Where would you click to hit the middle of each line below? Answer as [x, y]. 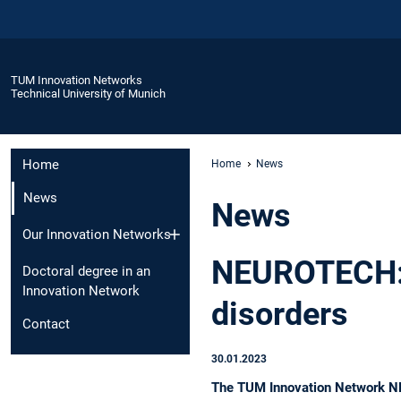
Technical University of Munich [88, 93]
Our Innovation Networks [97, 234]
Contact [46, 324]
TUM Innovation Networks [77, 80]
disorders [280, 314]
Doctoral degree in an [86, 271]
